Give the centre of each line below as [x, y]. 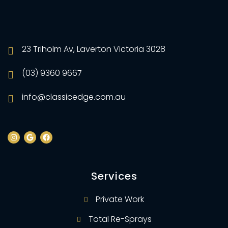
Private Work [120, 199]
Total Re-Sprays [120, 219]
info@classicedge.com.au [74, 97]
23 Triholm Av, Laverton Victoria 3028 [94, 49]
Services [114, 176]
